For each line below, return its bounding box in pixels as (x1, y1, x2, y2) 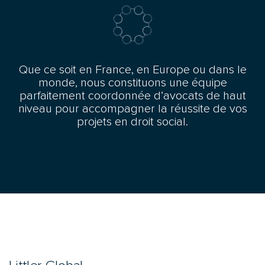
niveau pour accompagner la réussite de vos (18, 102, 247, 116)
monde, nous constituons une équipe (38, 76, 227, 90)
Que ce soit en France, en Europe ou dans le (18, 63, 247, 77)
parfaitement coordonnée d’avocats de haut (19, 89, 246, 103)
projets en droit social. (77, 115, 188, 129)
